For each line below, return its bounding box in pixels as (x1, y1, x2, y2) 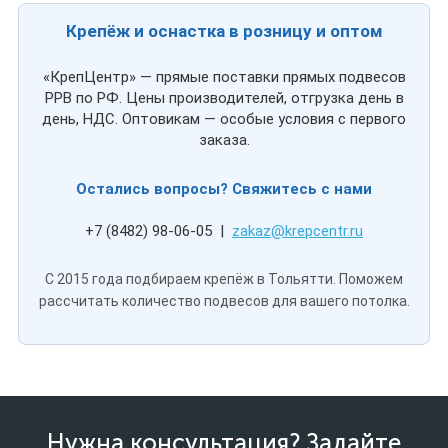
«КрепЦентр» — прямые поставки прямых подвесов (42, 68, 406, 86)
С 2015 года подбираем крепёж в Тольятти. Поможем (45, 271, 403, 287)
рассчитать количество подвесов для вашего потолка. (38, 293, 410, 309)
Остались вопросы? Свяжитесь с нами (76, 180, 372, 198)
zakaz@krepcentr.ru (232, 222, 363, 240)
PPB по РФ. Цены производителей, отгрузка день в (44, 89, 404, 107)
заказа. (198, 131, 250, 149)
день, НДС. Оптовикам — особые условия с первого (42, 110, 406, 128)
